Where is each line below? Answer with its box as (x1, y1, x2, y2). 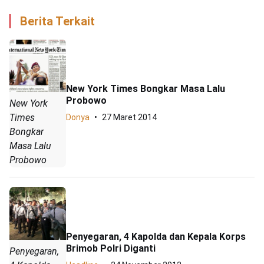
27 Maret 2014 (102, 112, 157, 122)
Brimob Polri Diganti (66, 242, 156, 254)
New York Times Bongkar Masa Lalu (66, 82, 225, 94)
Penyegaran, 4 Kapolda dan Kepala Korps (66, 230, 246, 242)
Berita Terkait (20, 14, 95, 29)
